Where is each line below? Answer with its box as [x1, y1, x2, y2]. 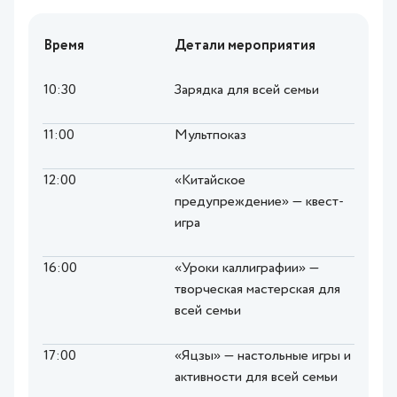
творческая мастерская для [175, 283, 340, 298]
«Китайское [175, 174, 245, 189]
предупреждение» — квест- [175, 195, 344, 210]
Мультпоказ [175, 128, 246, 144]
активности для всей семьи [175, 370, 338, 385]
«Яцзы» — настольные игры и [175, 349, 351, 364]
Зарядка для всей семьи [175, 83, 319, 98]
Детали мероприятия [175, 39, 315, 54]
